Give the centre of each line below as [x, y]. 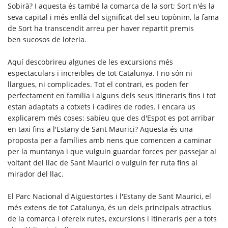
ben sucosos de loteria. [47, 39]
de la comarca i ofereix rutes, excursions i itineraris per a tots [112, 218]
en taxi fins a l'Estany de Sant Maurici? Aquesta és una [100, 129]
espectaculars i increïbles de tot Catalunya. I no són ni [100, 73]
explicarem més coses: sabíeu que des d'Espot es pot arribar [111, 118]
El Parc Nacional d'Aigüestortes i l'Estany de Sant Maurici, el [109, 196]
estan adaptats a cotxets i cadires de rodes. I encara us [102, 106]
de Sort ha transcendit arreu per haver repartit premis [101, 28]
